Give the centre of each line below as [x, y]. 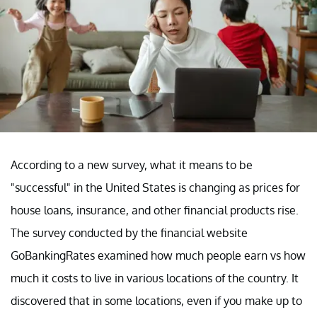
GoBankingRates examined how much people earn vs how [158, 255]
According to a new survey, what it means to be [132, 165]
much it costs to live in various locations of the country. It [155, 278]
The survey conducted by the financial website [129, 232]
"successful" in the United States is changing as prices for [155, 187]
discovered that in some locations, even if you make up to [156, 300]
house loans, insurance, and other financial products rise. [155, 210]
